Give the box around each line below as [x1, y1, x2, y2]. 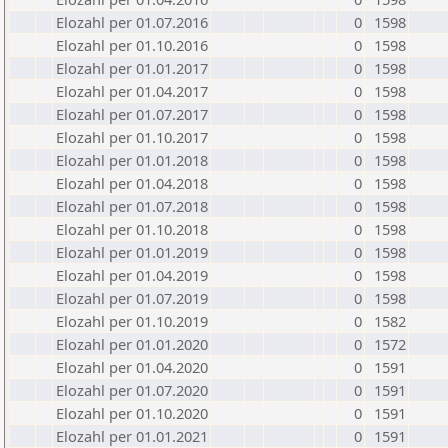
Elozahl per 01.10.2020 [56, 403, 208, 423]
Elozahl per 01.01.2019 [56, 242, 208, 262]
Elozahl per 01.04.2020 [56, 357, 208, 377]
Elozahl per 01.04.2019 [56, 265, 208, 285]
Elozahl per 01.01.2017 [56, 58, 208, 78]
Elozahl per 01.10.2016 [56, 35, 208, 55]
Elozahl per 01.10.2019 [56, 311, 208, 331]
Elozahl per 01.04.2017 [56, 81, 208, 101]
